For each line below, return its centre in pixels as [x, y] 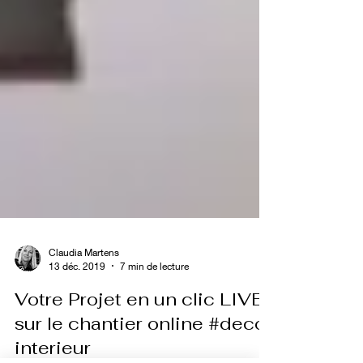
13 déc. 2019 [77, 288]
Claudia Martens [84, 274]
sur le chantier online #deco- [144, 345]
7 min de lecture [154, 288]
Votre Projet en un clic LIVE [139, 320]
